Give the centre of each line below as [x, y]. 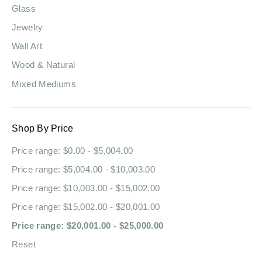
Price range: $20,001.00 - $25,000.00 [88, 225]
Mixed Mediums [44, 84]
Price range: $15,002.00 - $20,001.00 [86, 206]
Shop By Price [43, 128]
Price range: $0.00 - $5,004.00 [73, 150]
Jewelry [27, 27]
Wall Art [27, 46]
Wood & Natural [44, 65]
